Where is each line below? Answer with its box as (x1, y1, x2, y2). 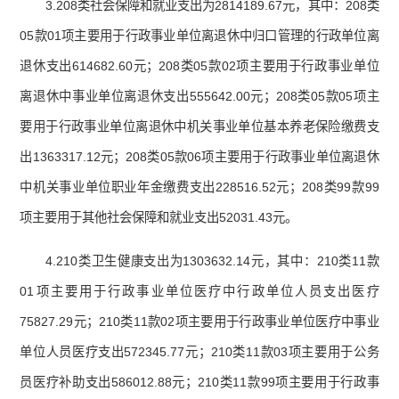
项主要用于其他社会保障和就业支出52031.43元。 (20, 210, 298, 225)
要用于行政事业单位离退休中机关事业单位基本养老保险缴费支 (20, 119, 379, 134)
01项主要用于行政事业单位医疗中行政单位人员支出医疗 (20, 284, 379, 299)
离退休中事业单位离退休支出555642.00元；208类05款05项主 (20, 89, 379, 104)
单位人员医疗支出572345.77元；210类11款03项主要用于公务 (20, 345, 379, 360)
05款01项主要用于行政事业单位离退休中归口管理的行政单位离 (20, 28, 379, 44)
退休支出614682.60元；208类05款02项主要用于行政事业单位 (20, 59, 379, 74)
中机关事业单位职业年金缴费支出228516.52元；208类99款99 (20, 180, 379, 195)
